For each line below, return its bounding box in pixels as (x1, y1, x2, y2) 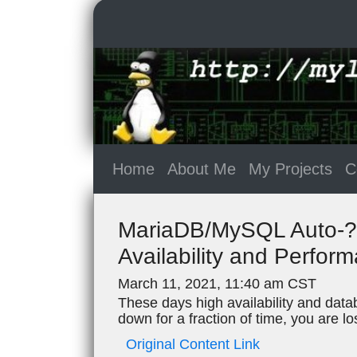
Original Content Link (126, 335, 260, 352)
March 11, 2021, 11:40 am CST (118, 275, 316, 292)
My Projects (249, 159, 332, 178)
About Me (167, 159, 236, 178)
